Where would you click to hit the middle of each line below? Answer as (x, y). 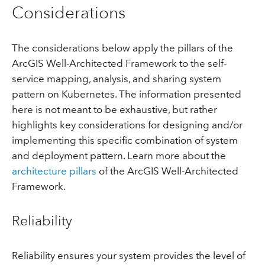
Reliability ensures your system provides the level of (128, 256)
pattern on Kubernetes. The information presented (126, 94)
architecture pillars (54, 171)
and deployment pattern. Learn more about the (119, 155)
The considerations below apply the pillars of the (122, 48)
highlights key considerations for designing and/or (127, 125)
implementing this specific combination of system (125, 140)
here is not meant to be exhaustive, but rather (114, 109)
